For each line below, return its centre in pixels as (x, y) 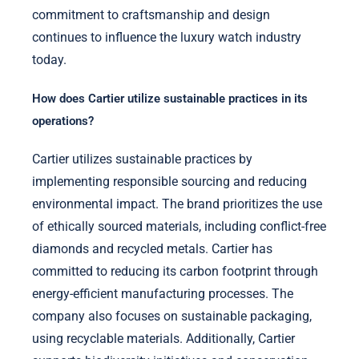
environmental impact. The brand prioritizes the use (177, 204)
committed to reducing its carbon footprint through (175, 271)
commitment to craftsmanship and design (151, 14)
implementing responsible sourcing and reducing (169, 181)
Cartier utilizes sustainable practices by (142, 159)
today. (49, 59)
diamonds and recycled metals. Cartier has (152, 248)
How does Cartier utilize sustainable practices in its (170, 98)
